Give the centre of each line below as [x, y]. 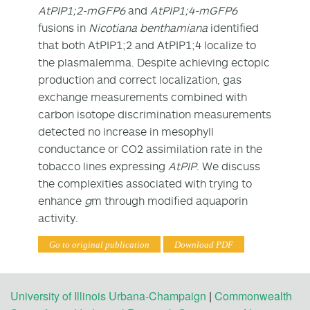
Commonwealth [253, 295]
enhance [61, 200]
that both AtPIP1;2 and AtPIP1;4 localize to [147, 45]
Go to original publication [99, 244]
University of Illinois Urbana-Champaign [108, 295]
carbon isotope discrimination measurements [155, 114]
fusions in [63, 27]
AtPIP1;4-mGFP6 [194, 10]
